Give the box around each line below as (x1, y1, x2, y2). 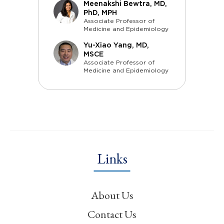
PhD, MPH (83, 8, 117, 16)
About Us (90, 188, 133, 202)
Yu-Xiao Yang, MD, (83, 41, 149, 49)
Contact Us (87, 207, 136, 221)
